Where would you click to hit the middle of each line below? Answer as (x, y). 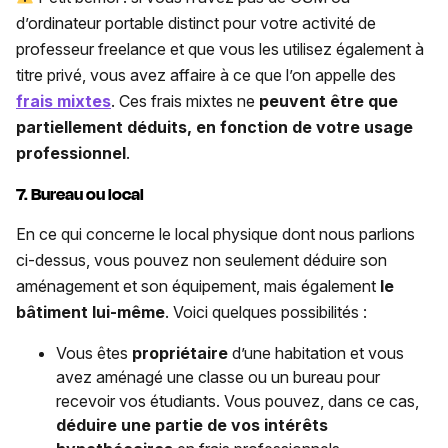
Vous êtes (94, 352)
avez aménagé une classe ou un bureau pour (218, 376)
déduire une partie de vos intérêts (192, 424)
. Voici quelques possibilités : (266, 311)
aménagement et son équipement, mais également (198, 285)
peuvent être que (328, 100)
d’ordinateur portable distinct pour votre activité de (196, 22)
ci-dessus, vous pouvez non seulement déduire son (201, 259)
